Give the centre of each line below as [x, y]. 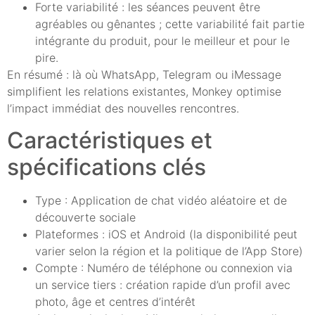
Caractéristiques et [110, 140]
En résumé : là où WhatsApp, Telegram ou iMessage [144, 75]
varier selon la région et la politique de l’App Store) [169, 251]
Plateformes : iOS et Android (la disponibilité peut [166, 234]
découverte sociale [85, 217]
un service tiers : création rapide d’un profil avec [163, 284]
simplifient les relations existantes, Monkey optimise [144, 92]
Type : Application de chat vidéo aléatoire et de [161, 200]
